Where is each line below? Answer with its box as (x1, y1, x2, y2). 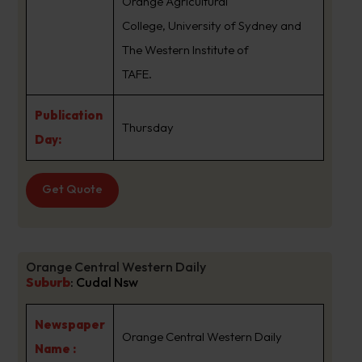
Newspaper (34, 317, 105, 332)
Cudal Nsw (75, 274, 138, 290)
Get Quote (41, 181, 103, 196)
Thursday (121, 120, 174, 135)
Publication (34, 107, 103, 123)
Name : (34, 341, 76, 356)
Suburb (25, 274, 70, 290)
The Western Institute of (121, 42, 249, 57)
